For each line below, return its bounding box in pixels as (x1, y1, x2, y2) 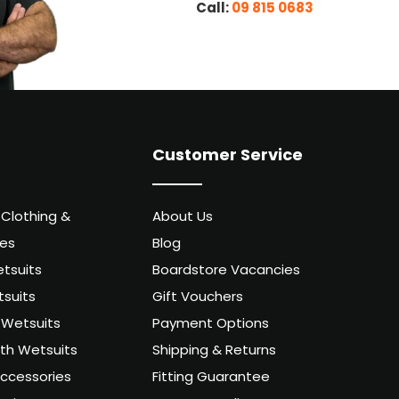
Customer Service (152, 142, 304, 170)
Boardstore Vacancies (152, 260, 301, 283)
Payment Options (152, 313, 270, 337)
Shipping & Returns (152, 340, 277, 363)
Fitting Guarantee (152, 367, 271, 390)
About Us (152, 207, 214, 230)
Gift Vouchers (152, 287, 244, 310)
